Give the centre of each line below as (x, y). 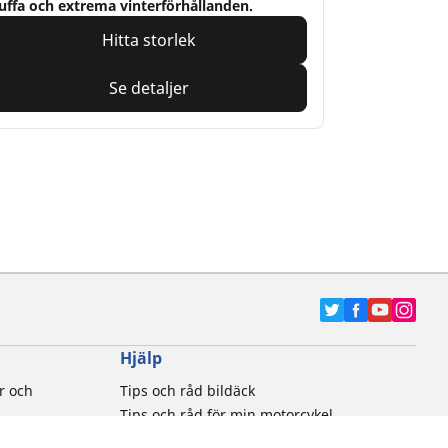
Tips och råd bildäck (187, 390)
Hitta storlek (149, 40)
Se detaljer (149, 88)
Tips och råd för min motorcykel (226, 414)
